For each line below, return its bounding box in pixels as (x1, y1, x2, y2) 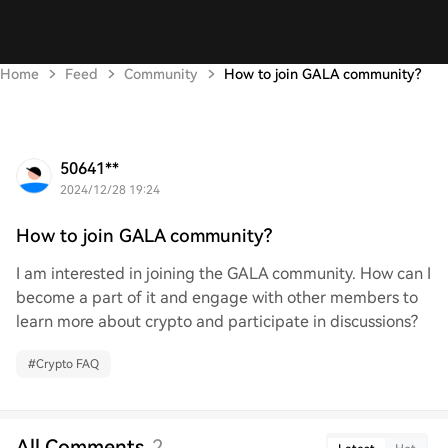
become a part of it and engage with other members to (16, 288, 418, 307)
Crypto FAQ (36, 357, 99, 371)
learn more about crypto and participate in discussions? (16, 312, 418, 331)
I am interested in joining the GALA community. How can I (16, 264, 431, 283)
